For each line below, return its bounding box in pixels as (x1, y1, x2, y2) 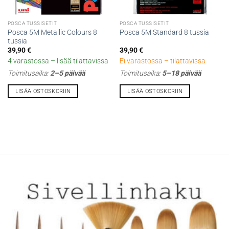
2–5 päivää (50, 69, 85, 78)
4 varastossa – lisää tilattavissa (7, 57, 108, 65)
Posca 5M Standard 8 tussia (119, 28, 209, 37)
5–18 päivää (162, 69, 201, 78)
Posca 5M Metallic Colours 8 (7, 28, 97, 36)
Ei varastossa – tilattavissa (119, 57, 205, 65)
